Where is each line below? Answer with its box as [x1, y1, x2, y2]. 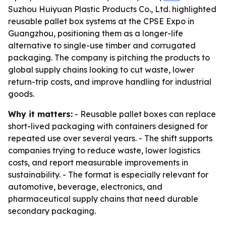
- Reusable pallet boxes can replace [73, 109, 216, 119]
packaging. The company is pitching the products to [8, 52, 210, 63]
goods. [8, 89, 34, 99]
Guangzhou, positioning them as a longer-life [8, 28, 183, 38]
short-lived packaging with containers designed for [8, 121, 208, 131]
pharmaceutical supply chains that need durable [8, 194, 198, 204]
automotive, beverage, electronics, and [8, 182, 162, 192]
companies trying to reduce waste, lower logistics [8, 145, 200, 155]
